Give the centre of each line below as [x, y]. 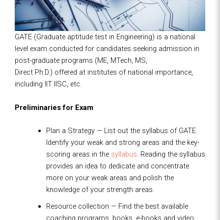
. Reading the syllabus [171, 154]
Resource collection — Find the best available [117, 206]
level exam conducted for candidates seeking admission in [107, 49]
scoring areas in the [78, 154]
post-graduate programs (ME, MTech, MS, [81, 61]
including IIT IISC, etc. [48, 84]
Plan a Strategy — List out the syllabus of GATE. [122, 131]
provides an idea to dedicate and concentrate [117, 166]
